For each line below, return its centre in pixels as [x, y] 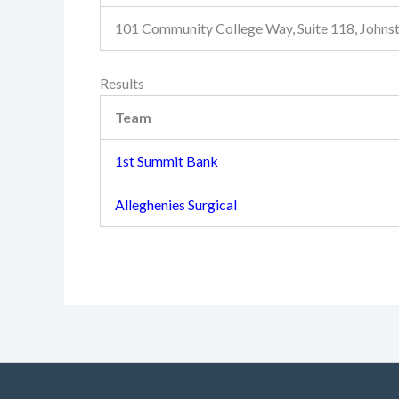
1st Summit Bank [167, 161]
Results [122, 83]
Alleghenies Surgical [176, 204]
